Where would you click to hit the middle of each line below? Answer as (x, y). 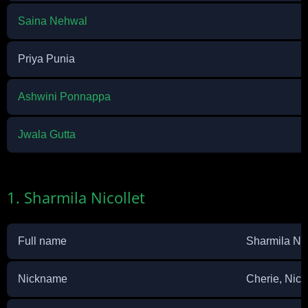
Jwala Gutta (47, 134)
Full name (42, 241)
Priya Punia (46, 59)
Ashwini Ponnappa (64, 97)
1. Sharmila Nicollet (76, 197)
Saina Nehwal (53, 21)
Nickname (43, 279)
